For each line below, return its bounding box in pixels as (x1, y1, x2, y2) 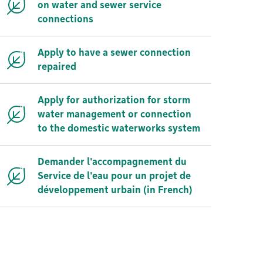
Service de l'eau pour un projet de (38, 170, 191, 181)
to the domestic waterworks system (38, 123, 200, 134)
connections (38, 14, 93, 25)
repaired (38, 61, 76, 72)
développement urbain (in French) (38, 184, 193, 195)
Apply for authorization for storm (38, 95, 190, 106)
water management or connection (38, 109, 191, 120)
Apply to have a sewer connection (38, 47, 191, 58)
